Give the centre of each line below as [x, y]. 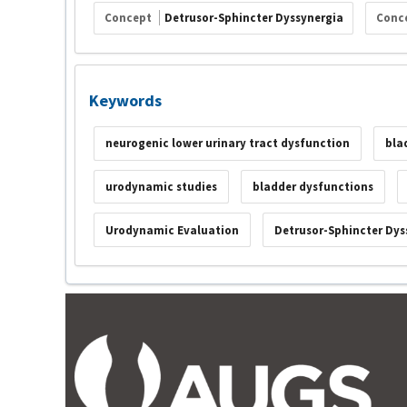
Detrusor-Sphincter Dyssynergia [253, 18]
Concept [129, 18]
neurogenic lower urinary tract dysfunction [227, 144]
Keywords [125, 100]
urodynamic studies [161, 186]
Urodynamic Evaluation [172, 230]
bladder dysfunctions [313, 186]
